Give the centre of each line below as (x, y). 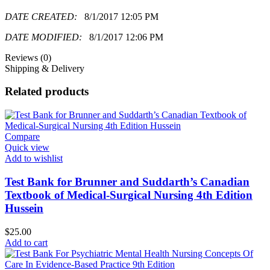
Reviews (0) (28, 57)
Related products (47, 92)
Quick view (27, 148)
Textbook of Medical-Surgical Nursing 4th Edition (129, 195)
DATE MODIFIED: (47, 37)
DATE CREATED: (45, 16)
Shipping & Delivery (45, 68)
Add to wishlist (34, 159)
